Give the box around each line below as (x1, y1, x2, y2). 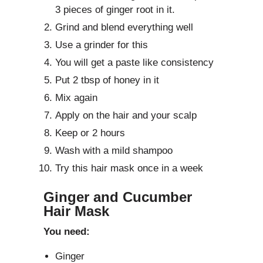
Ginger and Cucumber (43, 189, 192, 205)
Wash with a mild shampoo (55, 145, 173, 157)
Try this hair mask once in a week (55, 163, 203, 174)
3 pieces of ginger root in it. (55, 4, 175, 16)
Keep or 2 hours (55, 127, 125, 139)
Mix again (55, 92, 97, 104)
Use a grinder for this (55, 39, 148, 51)
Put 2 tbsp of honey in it (55, 75, 159, 86)
